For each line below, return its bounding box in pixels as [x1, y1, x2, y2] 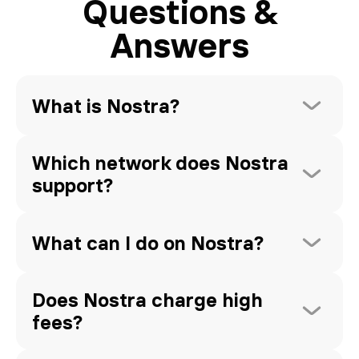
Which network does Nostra [32, 151, 288, 175]
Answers [110, 23, 249, 67]
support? [32, 173, 113, 198]
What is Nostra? [32, 93, 179, 118]
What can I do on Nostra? [32, 230, 264, 255]
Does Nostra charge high [32, 288, 263, 313]
